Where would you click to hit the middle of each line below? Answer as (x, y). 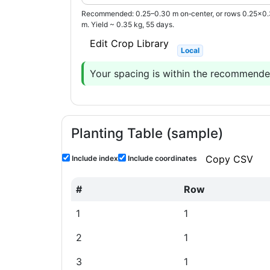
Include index (94, 158)
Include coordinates (162, 158)
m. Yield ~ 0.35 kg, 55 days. (128, 24)
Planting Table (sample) (147, 133)
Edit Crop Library (129, 43)
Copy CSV (229, 159)
